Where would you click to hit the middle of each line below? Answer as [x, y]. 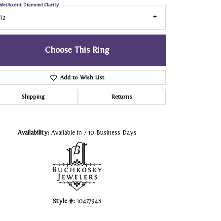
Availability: [33, 133]
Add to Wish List [82, 78]
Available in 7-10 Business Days [94, 133]
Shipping [33, 97]
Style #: [64, 202]
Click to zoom [127, 103]
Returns [122, 97]
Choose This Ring [77, 50]
